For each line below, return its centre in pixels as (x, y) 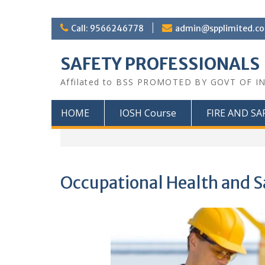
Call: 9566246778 (107, 28)
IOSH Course (148, 113)
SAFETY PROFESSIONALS (160, 64)
